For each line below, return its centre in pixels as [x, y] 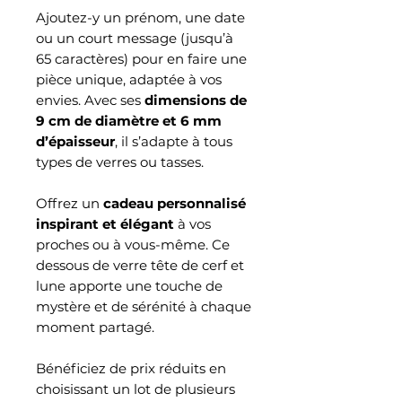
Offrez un [70, 203]
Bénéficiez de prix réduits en [131, 368]
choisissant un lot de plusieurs [135, 389]
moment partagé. [95, 327]
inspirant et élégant [105, 223]
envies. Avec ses [90, 100]
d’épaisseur [75, 141]
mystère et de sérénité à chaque [144, 306]
